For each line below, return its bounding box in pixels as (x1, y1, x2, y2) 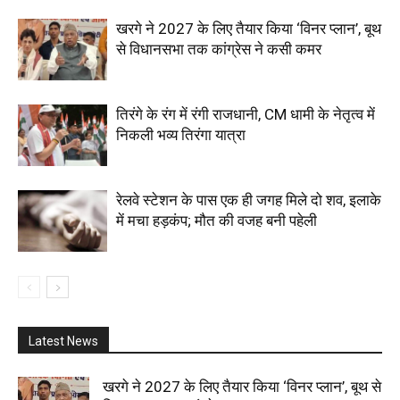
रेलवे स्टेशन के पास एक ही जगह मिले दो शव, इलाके (116, 190, 381, 209)
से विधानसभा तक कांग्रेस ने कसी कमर (116, 39, 321, 58)
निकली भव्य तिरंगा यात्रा (116, 125, 246, 144)
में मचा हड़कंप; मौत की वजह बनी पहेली (116, 211, 317, 229)
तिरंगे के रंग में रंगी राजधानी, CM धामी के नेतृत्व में (116, 104, 375, 123)
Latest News (29, 333, 98, 348)
